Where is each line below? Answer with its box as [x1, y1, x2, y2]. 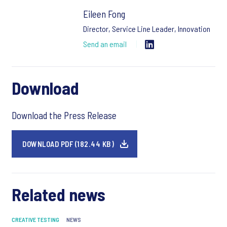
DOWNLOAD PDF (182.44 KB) [22, 139, 114, 149]
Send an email [83, 39, 127, 49]
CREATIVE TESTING [12, 216, 59, 223]
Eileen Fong [83, 8, 125, 20]
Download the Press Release [12, 109, 117, 122]
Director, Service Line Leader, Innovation [83, 24, 210, 34]
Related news [12, 184, 105, 205]
